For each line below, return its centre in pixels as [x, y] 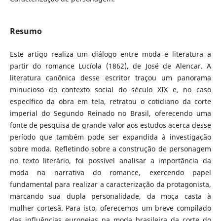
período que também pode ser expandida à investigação [110, 137]
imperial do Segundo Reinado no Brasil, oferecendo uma [110, 113]
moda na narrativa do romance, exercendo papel [110, 173]
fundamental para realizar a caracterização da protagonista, [110, 184]
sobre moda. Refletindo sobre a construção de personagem [110, 149]
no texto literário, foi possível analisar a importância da [110, 161]
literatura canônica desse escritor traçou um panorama [110, 78]
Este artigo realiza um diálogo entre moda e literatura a [110, 54]
